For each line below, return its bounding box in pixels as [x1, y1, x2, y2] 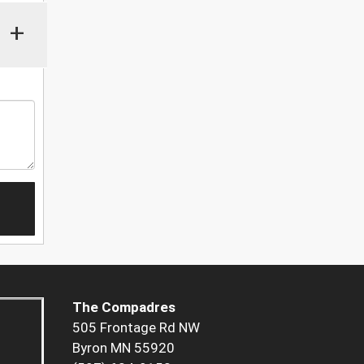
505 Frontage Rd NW [71, 319, 200, 336]
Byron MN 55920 [71, 340, 175, 357]
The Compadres [71, 299, 175, 316]
